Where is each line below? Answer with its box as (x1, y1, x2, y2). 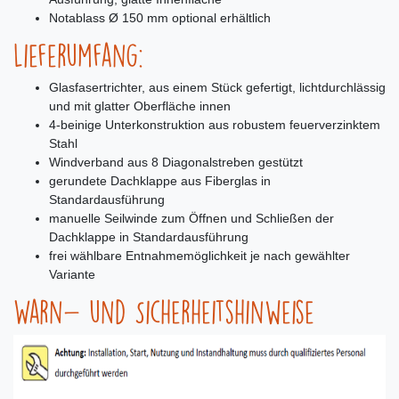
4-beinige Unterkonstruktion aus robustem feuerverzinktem (49, 118, 380, 133)
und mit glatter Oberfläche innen (49, 99, 231, 114)
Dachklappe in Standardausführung (49, 230, 248, 245)
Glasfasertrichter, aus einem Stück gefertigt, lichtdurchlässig (49, 80, 386, 95)
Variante (49, 267, 95, 282)
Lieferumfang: (13, 43, 143, 69)
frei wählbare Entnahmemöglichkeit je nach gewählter (49, 248, 350, 264)
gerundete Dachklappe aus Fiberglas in (49, 174, 271, 189)
